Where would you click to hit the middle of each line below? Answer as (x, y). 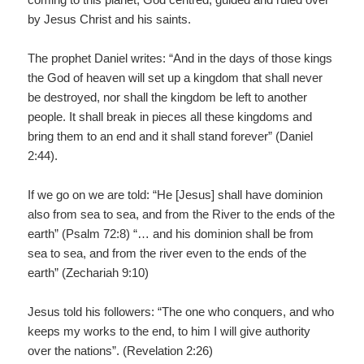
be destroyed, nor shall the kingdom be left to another (168, 97)
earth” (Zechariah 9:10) (89, 273)
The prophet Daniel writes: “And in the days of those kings (180, 58)
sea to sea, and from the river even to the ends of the (167, 253)
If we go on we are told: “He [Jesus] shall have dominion (175, 195)
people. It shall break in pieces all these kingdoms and (170, 117)
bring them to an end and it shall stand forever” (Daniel (171, 136)
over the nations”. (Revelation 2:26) (121, 351)
